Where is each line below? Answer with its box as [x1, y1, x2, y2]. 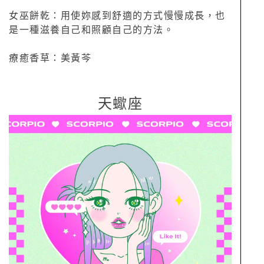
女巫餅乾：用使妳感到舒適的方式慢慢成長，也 [9, 11, 226, 21]
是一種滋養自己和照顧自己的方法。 [9, 25, 174, 35]
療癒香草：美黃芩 [9, 53, 91, 63]
